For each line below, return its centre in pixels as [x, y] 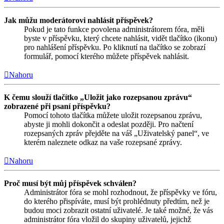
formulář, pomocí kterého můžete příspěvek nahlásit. [106, 56]
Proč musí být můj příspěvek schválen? [70, 183]
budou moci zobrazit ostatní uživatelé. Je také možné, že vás [118, 210]
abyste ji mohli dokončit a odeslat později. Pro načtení [109, 124]
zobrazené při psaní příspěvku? [57, 106]
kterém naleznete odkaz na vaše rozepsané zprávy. [103, 142]
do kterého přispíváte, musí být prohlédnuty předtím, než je [117, 201]
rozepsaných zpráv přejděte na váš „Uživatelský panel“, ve [116, 133]
